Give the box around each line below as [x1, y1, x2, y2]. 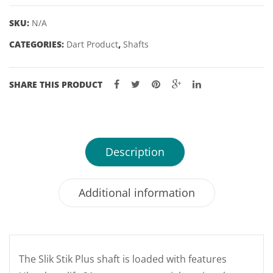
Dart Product [66, 38, 118, 50]
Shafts [123, 38, 149, 50]
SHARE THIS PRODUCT [9, 79, 102, 90]
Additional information [78, 185, 195, 200]
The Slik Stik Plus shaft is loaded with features [19, 252, 227, 266]
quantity [10, 9, 44, 20]
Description [105, 144, 165, 159]
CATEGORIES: [9, 38, 66, 50]
